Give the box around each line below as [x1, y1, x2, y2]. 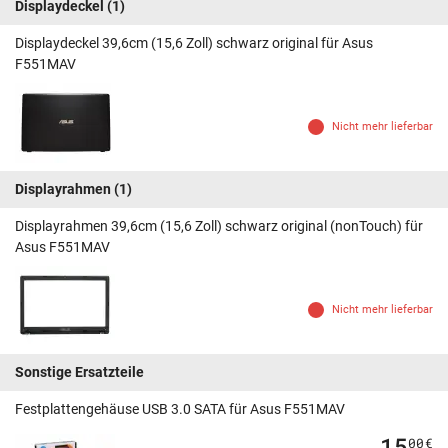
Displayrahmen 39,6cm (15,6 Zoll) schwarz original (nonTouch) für [15, 218, 423, 235]
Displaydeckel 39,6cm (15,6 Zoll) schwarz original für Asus [15, 35, 373, 52]
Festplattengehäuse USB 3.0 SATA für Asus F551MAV [15, 401, 345, 418]
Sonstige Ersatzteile [15, 364, 144, 381]
